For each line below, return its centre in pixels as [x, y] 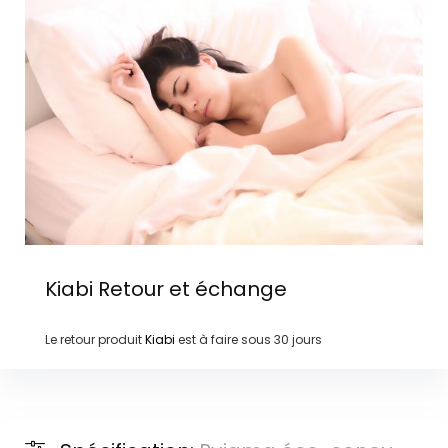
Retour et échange [189, 288]
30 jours [297, 339]
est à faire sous [224, 339]
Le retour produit [94, 339]
